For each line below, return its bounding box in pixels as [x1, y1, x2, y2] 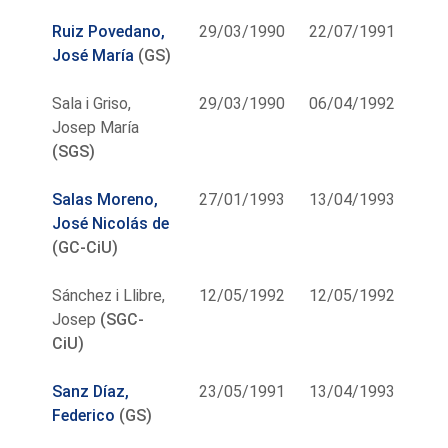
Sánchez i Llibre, [52, 285, 166, 305]
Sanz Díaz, [52, 381, 130, 401]
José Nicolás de [52, 213, 170, 233]
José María [52, 45, 135, 65]
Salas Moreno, [52, 189, 159, 209]
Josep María [52, 117, 140, 137]
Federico [52, 405, 116, 425]
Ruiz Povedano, [52, 21, 166, 41]
